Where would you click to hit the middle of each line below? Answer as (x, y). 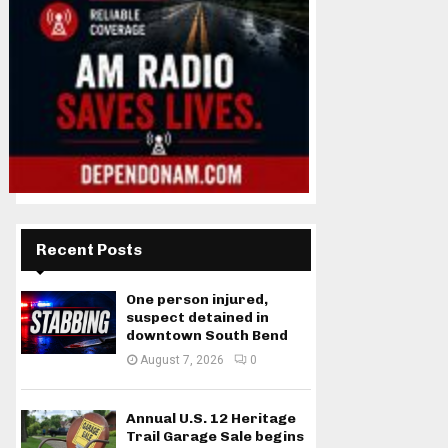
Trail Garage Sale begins (215, 436)
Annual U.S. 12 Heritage (211, 418)
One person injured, (197, 299)
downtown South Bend (207, 335)
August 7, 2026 (182, 360)
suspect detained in (197, 317)
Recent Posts (89, 249)
